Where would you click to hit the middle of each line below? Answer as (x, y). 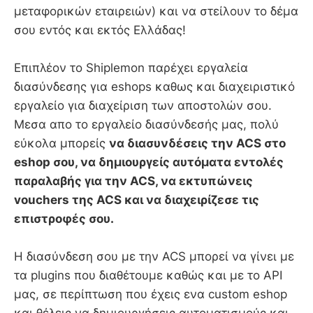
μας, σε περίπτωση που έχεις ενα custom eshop (151, 294)
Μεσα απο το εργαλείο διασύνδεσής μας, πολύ (146, 124)
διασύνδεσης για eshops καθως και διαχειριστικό (154, 86)
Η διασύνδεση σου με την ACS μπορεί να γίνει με (154, 256)
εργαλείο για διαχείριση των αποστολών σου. (143, 105)
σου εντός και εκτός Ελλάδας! (110, 30)
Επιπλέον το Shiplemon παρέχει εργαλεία (131, 67)
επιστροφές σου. (64, 218)
